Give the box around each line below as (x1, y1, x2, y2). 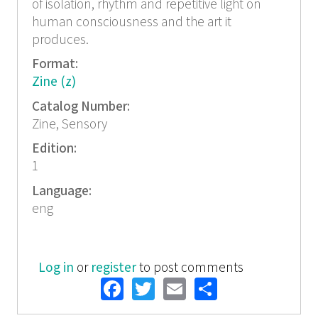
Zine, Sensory (31, 115, 107, 133)
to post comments (136, 258, 244, 277)
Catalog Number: (31, 97, 133, 116)
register (91, 258, 137, 277)
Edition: (31, 140, 79, 158)
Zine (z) (31, 73, 76, 92)
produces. (31, 31, 89, 49)
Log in (38, 258, 75, 277)
